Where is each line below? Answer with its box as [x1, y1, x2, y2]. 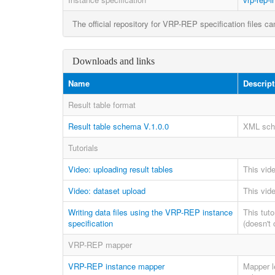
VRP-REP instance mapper [68, 260, 165, 272]
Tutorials [68, 142, 98, 153]
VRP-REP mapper [68, 239, 132, 250]
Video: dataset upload [68, 185, 145, 196]
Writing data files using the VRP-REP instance [68, 206, 233, 218]
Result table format [68, 99, 136, 110]
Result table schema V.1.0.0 [68, 120, 169, 132]
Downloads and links [72, 56, 155, 66]
